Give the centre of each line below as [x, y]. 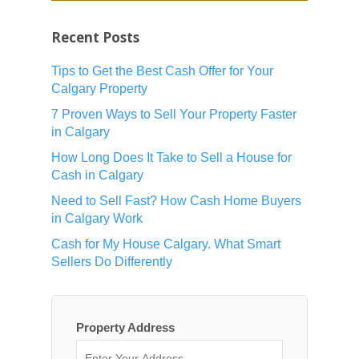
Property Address [125, 328]
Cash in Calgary [97, 175]
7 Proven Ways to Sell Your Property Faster [174, 115]
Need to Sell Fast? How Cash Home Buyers [176, 201]
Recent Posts [95, 38]
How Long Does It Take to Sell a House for [171, 158]
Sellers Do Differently [112, 262]
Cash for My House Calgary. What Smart [166, 244]
